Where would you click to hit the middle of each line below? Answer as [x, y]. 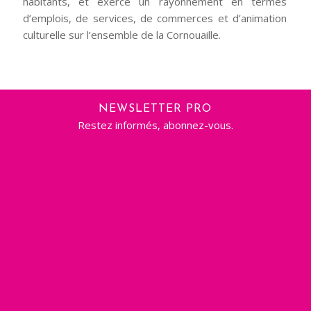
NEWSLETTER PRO [155, 109]
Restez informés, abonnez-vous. [155, 125]
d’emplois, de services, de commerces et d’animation [155, 18]
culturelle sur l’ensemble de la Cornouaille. [121, 34]
